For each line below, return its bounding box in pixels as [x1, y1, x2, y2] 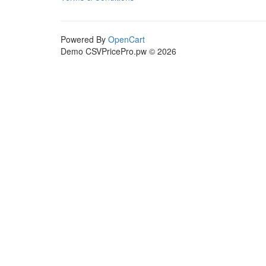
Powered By [61, 33, 108, 46]
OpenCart [108, 33, 145, 46]
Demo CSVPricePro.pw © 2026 [61, 45, 176, 58]
